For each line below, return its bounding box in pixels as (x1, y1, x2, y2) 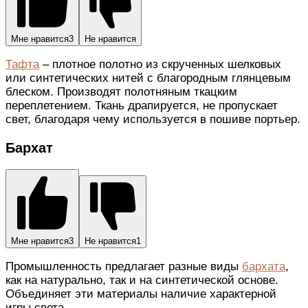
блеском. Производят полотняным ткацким (5, 85, 237, 98)
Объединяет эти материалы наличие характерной (5, 287, 276, 301)
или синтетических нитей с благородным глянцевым (5, 71, 291, 85)
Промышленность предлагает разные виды (5, 260, 242, 274)
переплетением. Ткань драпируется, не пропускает (5, 98, 278, 112)
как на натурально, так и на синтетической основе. (5, 274, 278, 287)
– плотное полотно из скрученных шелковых (39, 57, 281, 71)
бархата (242, 260, 285, 274)
